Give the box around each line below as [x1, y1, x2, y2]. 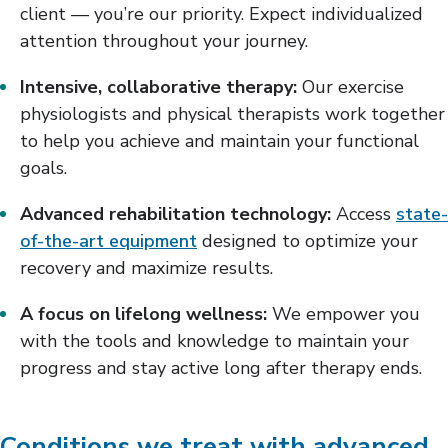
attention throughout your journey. [20, 28, 308, 53]
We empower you [267, 301, 420, 326]
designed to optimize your [197, 228, 418, 253]
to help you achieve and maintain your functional [20, 128, 419, 153]
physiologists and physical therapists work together [20, 101, 445, 126]
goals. [20, 155, 67, 180]
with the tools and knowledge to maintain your [20, 328, 409, 353]
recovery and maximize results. [20, 255, 273, 280]
